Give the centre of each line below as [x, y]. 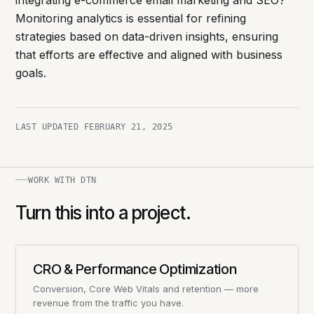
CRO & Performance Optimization [135, 269]
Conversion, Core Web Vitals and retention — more [146, 288]
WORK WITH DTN [62, 180]
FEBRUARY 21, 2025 [128, 127]
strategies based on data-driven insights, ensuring [147, 37]
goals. [31, 73]
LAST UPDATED [50, 127]
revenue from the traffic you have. [109, 302]
